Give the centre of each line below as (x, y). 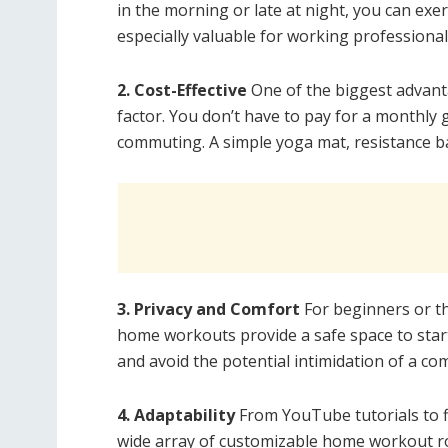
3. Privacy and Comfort (208, 309)
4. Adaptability (176, 415)
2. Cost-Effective (182, 90)
